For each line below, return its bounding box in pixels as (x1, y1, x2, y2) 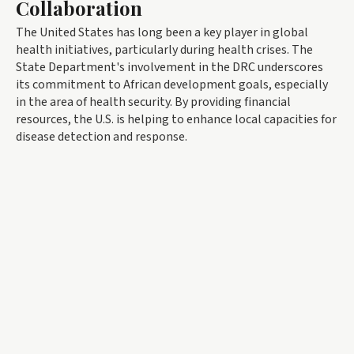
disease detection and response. (16, 128, 187, 146)
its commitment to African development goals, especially (16, 76, 328, 94)
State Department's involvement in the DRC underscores (16, 58, 323, 77)
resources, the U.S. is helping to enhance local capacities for (16, 111, 337, 129)
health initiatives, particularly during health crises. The (16, 41, 313, 59)
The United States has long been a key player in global (16, 24, 308, 42)
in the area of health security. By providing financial (16, 93, 291, 111)
